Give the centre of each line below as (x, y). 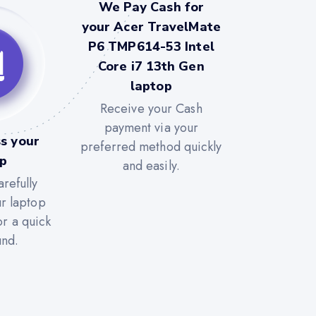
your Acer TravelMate (151, 26)
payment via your (151, 127)
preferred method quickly (151, 146)
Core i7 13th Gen (151, 66)
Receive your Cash (151, 108)
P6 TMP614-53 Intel (151, 46)
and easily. (151, 165)
